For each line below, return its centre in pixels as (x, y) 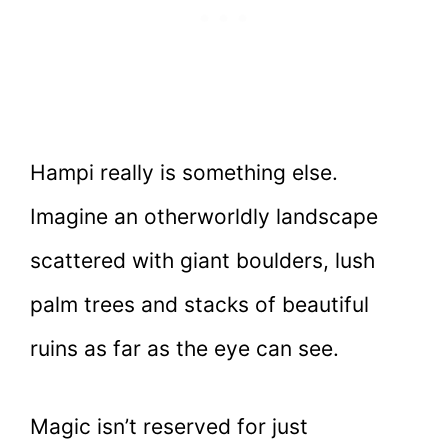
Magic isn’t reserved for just (169, 426)
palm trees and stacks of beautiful (199, 305)
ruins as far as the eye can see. (184, 349)
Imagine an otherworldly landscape (204, 217)
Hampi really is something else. (184, 173)
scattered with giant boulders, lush (202, 261)
